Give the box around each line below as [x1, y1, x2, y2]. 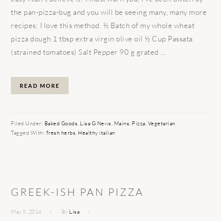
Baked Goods [44, 120, 78, 127]
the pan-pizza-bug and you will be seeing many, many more [11, 7, 207, 17]
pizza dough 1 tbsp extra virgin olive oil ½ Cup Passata [11, 34, 193, 44]
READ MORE [20, 82, 60, 89]
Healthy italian [78, 129, 115, 137]
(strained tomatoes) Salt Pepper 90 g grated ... [11, 47, 166, 57]
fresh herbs [46, 129, 76, 137]
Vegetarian [147, 120, 176, 127]
